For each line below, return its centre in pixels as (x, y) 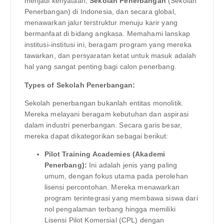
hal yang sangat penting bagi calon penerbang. (100, 67)
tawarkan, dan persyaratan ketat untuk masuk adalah (110, 56)
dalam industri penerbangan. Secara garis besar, (103, 125)
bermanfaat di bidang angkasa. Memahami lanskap (107, 34)
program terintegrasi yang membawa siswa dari (121, 198)
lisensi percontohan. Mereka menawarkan (112, 187)
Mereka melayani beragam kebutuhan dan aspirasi (106, 114)
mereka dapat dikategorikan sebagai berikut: (96, 136)
